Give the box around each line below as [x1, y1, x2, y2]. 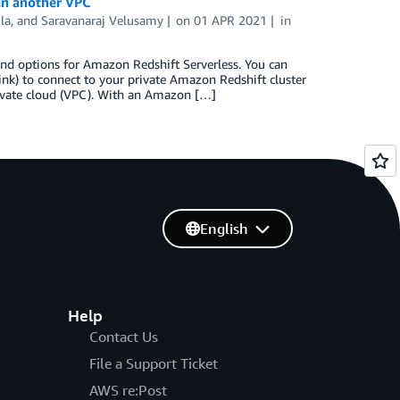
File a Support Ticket [88, 354, 218, 372]
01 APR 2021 [194, 12, 268, 28]
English [199, 220, 248, 237]
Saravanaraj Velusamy [40, 12, 163, 28]
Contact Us [88, 328, 158, 346]
